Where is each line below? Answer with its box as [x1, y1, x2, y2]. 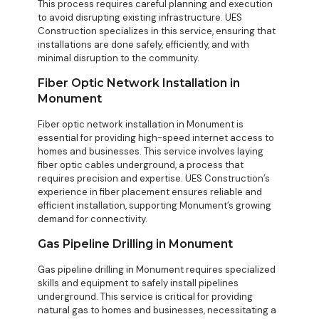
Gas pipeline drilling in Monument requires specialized [38, 263, 276, 276]
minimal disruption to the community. [38, 52, 199, 65]
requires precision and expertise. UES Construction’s [38, 172, 270, 185]
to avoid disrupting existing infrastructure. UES [38, 11, 242, 24]
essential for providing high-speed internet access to [38, 132, 274, 145]
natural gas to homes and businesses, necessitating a [38, 304, 276, 317]
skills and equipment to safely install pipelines [38, 277, 239, 290]
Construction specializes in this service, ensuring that [38, 25, 276, 38]
